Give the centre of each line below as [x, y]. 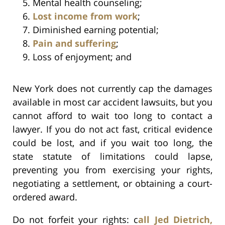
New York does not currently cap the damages [113, 88]
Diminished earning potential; [96, 29]
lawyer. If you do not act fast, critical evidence [113, 129]
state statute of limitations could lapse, [113, 156]
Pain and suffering [74, 43]
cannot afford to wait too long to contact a [113, 115]
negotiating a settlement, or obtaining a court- [113, 183]
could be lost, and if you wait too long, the [113, 142]
